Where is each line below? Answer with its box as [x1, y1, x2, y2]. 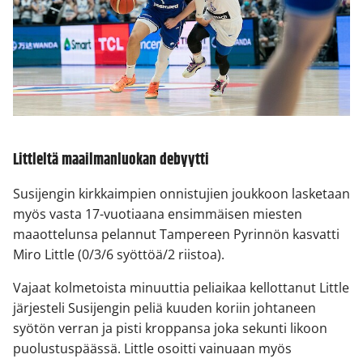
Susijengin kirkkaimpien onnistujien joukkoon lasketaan [13, 184, 350, 203]
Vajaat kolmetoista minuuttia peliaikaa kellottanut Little [13, 278, 349, 297]
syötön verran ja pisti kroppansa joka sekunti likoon [13, 318, 327, 337]
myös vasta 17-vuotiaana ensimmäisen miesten [13, 204, 302, 223]
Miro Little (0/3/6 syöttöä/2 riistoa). [13, 245, 224, 263]
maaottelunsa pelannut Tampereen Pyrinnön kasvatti [13, 224, 340, 243]
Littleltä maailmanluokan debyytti [13, 147, 209, 172]
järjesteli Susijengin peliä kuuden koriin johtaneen [13, 298, 316, 317]
